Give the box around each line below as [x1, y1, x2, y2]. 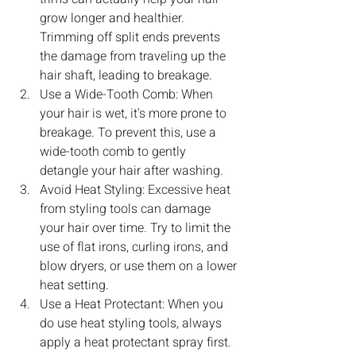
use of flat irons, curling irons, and [40, 237, 231, 257]
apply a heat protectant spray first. [40, 332, 234, 352]
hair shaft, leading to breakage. [40, 65, 212, 85]
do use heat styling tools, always [40, 313, 225, 333]
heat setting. [40, 275, 109, 295]
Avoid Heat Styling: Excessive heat [40, 180, 234, 199]
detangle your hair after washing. [40, 161, 223, 180]
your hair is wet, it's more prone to [40, 103, 230, 123]
